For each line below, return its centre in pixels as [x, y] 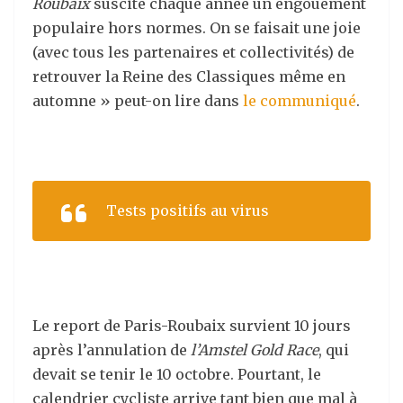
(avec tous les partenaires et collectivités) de [193, 52]
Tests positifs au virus [188, 210]
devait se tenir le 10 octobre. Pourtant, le [177, 374]
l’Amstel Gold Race [255, 350]
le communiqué [300, 101]
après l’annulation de [112, 350]
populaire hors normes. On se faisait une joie [197, 28]
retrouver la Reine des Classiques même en [189, 76]
